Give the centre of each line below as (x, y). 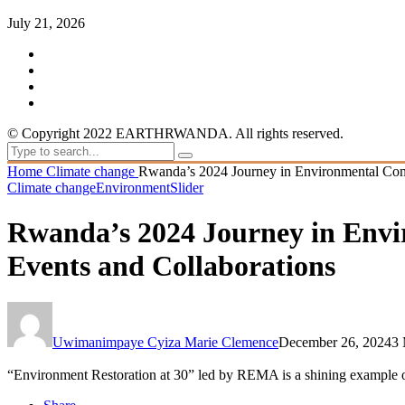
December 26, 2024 (335, 342)
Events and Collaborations (171, 265)
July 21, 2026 (46, 24)
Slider (187, 188)
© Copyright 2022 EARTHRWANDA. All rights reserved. (175, 134)
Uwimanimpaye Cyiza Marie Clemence (165, 342)
